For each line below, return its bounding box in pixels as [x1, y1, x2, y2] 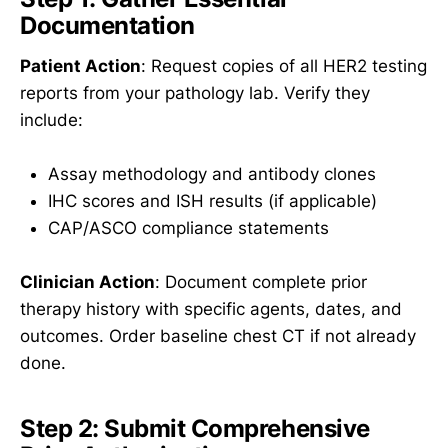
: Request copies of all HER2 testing [141, 55, 427, 76]
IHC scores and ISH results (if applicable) [48, 191, 377, 212]
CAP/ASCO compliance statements [48, 218, 329, 239]
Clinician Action [20, 272, 155, 293]
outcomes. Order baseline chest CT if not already [20, 326, 416, 347]
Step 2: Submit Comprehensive [20, 414, 370, 444]
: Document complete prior [155, 272, 367, 293]
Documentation [20, 11, 195, 41]
